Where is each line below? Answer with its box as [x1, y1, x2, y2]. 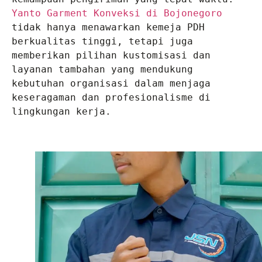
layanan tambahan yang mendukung [12, 64, 193, 75]
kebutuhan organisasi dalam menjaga [12, 78, 211, 89]
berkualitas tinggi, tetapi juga [12, 36, 193, 47]
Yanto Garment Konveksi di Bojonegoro [12, 8, 222, 19]
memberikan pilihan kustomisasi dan [12, 50, 211, 61]
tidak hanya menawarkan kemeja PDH [12, 22, 205, 33]
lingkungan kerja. [12, 106, 111, 117]
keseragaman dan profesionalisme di [12, 92, 211, 103]
